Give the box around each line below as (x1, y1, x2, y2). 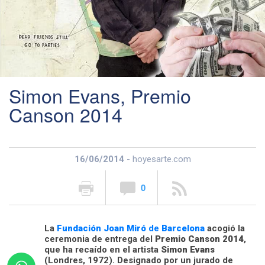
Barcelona (161, 222, 205, 234)
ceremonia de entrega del (44, 233, 155, 244)
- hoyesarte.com (124, 153, 191, 164)
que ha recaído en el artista (44, 244, 161, 255)
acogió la (205, 222, 245, 234)
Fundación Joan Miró (57, 222, 146, 234)
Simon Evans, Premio (9, 81, 191, 109)
